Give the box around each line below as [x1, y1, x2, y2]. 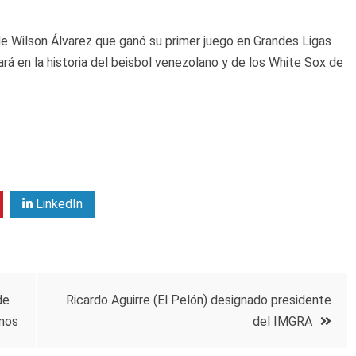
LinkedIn [33, 196, 83, 212]
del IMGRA [253, 314, 312, 330]
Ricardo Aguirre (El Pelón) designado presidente [66, 292, 331, 308]
